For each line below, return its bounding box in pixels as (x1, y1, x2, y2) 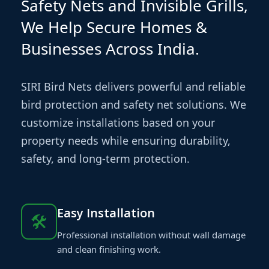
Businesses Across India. (21, 37, 199, 59)
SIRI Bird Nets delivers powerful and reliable (21, 79, 246, 94)
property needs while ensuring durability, (21, 133, 231, 148)
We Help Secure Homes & (21, 16, 207, 38)
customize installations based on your (21, 115, 215, 130)
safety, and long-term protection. (21, 151, 190, 166)
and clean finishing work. (57, 243, 161, 255)
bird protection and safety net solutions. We (21, 97, 246, 112)
